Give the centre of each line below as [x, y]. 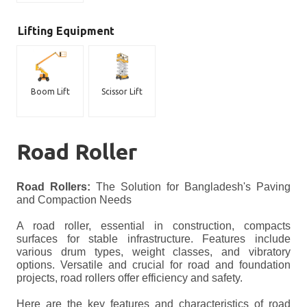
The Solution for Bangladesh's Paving [191, 187]
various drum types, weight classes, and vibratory [153, 252]
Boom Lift [50, 91]
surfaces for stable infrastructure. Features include [153, 239]
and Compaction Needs [74, 200]
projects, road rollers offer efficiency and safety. [130, 278]
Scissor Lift [122, 91]
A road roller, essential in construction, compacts [153, 226]
